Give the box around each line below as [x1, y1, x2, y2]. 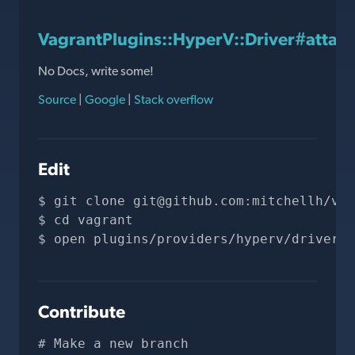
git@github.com [133, 193, 244, 208]
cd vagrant [54, 212, 133, 227]
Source [38, 92, 78, 107]
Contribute [38, 301, 125, 322]
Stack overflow [132, 92, 213, 107]
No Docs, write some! [38, 63, 154, 78]
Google [82, 92, 128, 107]
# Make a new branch [38, 336, 189, 351]
